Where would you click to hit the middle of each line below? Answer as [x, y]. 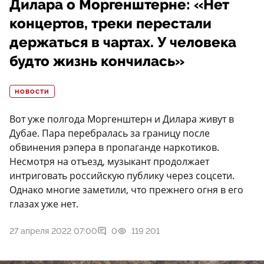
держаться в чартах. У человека [123, 43]
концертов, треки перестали [110, 24]
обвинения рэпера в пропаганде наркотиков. [114, 148]
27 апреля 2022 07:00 [53, 231]
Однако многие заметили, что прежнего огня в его [126, 190]
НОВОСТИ [32, 92]
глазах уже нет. [44, 204]
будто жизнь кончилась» [97, 62]
